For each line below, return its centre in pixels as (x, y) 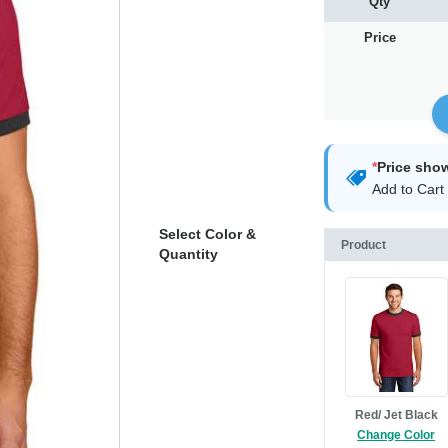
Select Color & (207, 234)
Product (363, 245)
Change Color (396, 435)
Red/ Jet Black (396, 415)
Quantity (188, 254)
